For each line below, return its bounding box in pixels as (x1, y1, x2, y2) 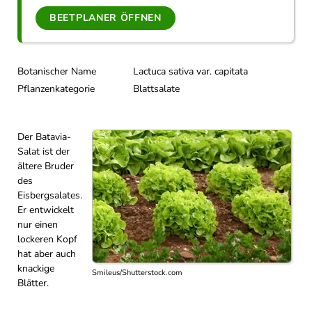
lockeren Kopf (17, 233, 77, 246)
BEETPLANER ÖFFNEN (49, 11, 162, 24)
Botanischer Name (17, 65, 96, 78)
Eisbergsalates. (17, 189, 82, 202)
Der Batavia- (17, 130, 71, 143)
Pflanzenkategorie (17, 82, 95, 95)
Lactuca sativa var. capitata (132, 65, 248, 78)
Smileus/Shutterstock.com (92, 267, 182, 278)
